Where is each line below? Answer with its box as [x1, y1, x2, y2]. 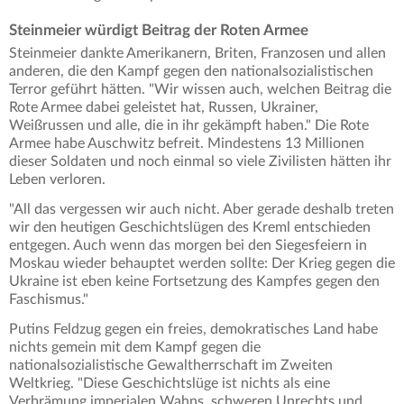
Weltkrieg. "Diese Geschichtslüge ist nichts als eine [9, 376, 330, 391]
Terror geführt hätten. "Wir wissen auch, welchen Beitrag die [9, 82, 391, 97]
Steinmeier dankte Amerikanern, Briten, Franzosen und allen [9, 46, 386, 61]
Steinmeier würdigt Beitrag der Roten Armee [9, 23, 312, 39]
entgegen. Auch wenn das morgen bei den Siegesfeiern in [9, 238, 367, 253]
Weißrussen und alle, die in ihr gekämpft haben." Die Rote [9, 118, 369, 133]
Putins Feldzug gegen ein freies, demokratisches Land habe [9, 322, 378, 337]
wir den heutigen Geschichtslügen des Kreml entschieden [9, 220, 371, 235]
